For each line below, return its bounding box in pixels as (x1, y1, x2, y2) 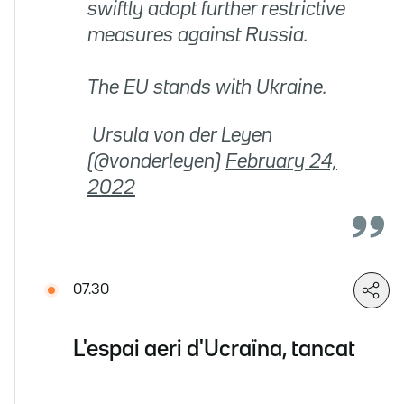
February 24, (225, 152, 337, 171)
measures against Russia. (87, 26, 308, 45)
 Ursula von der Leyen (87, 126, 272, 145)
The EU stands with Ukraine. (87, 78, 326, 97)
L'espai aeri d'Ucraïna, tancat (73, 339, 355, 361)
